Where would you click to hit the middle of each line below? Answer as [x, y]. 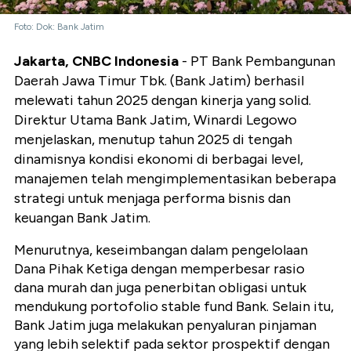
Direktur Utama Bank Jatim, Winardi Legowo [156, 120]
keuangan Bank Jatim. [82, 218]
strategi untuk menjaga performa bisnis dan [152, 199]
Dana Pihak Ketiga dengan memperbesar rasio [159, 269]
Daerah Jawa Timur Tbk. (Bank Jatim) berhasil [159, 81]
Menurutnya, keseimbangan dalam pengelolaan [161, 250]
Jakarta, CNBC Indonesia [96, 62]
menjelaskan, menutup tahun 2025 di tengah [153, 140]
